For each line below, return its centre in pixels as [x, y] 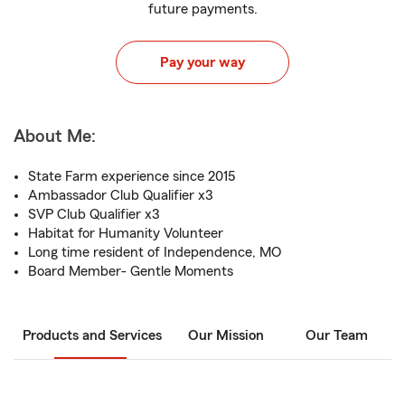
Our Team [336, 335]
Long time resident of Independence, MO [155, 252]
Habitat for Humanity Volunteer [126, 233]
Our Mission [226, 335]
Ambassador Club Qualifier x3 [120, 195]
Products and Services [92, 335]
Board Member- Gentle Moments [131, 271]
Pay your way [202, 62]
